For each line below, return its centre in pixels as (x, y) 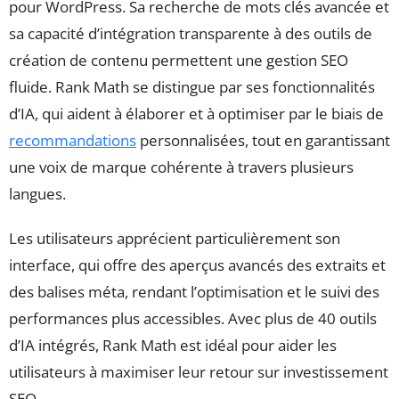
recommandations (73, 141)
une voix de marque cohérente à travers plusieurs (181, 167)
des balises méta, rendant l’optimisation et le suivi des (194, 292)
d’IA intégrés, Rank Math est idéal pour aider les (173, 346)
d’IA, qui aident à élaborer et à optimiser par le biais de (196, 114)
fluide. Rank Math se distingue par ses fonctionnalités (192, 87)
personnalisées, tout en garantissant (263, 141)
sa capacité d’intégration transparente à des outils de (191, 34)
